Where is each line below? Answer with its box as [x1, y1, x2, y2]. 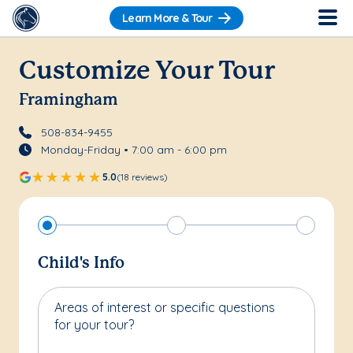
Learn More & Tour [122, 11, 213, 26]
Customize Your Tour [19, 60, 275, 84]
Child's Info [38, 255, 124, 271]
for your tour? [54, 316, 134, 333]
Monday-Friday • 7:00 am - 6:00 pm [40, 142, 227, 157]
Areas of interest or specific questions [54, 299, 275, 315]
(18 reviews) [117, 170, 168, 183]
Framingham [19, 93, 118, 108]
